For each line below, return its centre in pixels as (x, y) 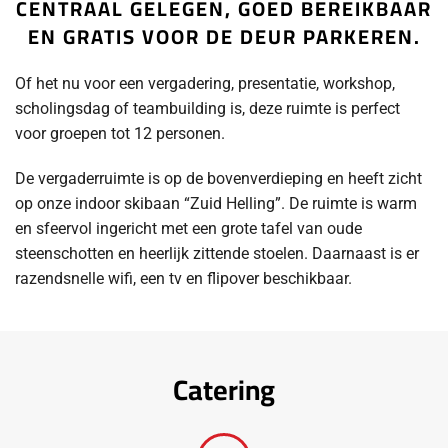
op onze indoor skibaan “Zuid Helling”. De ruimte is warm (216, 203)
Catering (224, 390)
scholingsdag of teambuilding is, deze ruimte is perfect (207, 108)
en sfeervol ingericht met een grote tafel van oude (188, 228)
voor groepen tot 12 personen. (120, 133)
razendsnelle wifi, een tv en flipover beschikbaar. (183, 278)
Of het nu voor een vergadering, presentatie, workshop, (205, 83)
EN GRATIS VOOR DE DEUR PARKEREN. (224, 36)
